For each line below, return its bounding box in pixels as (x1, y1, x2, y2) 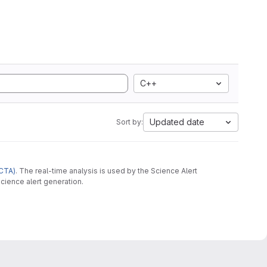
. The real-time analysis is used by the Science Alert (15, 166, 197, 175)
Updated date (150, 117, 204, 127)
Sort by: (116, 117, 143, 126)
